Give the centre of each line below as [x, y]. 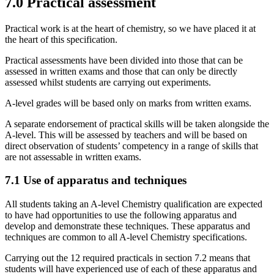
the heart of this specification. [61, 39]
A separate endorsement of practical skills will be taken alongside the [137, 124]
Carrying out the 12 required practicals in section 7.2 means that [128, 258]
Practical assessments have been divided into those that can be [124, 60]
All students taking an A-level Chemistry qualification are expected [134, 204]
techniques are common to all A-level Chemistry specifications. [126, 237]
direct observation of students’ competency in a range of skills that [131, 146]
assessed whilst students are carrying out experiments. [108, 82]
